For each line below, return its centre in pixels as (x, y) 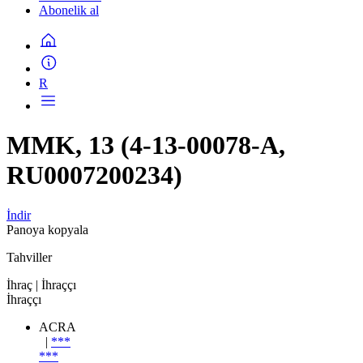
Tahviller (29, 257)
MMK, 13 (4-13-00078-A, (146, 145)
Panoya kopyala (47, 229)
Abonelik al (69, 10)
